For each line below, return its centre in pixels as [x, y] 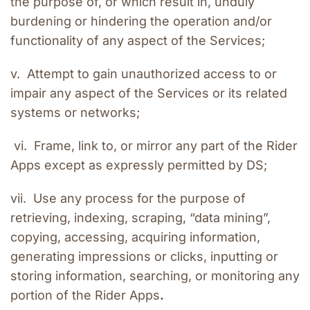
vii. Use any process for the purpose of [128, 199]
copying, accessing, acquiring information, [135, 237]
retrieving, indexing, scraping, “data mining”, [140, 218]
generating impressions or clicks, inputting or [144, 257]
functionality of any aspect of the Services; [138, 41]
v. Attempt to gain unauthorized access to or [144, 74]
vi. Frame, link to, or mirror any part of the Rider [154, 146]
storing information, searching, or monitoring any [155, 276]
